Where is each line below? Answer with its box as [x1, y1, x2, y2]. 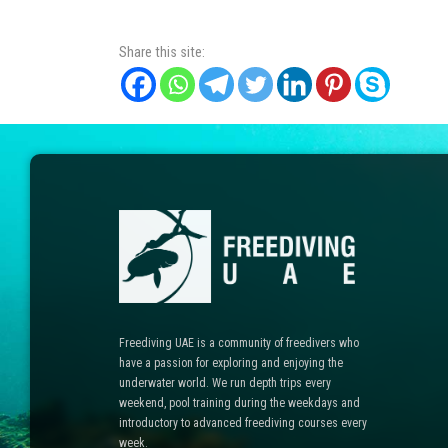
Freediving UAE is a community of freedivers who [118, 336, 359, 351]
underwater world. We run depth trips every [118, 376, 331, 391]
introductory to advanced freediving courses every [118, 416, 367, 431]
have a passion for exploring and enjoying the [118, 356, 343, 371]
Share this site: [118, 43, 205, 61]
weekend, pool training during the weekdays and [118, 396, 360, 411]
